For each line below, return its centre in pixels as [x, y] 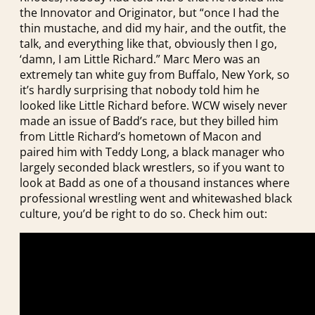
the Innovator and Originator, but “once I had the [149, 13]
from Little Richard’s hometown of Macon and [141, 137]
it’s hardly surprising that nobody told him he [140, 90]
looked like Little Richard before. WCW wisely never [154, 106]
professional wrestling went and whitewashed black [156, 199]
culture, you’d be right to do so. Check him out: [143, 214]
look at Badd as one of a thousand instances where [155, 183]
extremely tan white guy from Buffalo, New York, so [155, 75]
